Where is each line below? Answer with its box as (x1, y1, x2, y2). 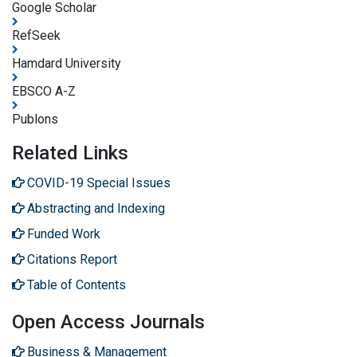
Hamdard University (12, 55, 121, 71)
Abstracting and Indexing (27, 200, 165, 216)
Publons (12, 111, 58, 127)
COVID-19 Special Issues (27, 175, 171, 190)
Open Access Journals (12, 310, 205, 333)
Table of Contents (27, 277, 126, 292)
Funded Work (27, 226, 100, 241)
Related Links (12, 141, 128, 164)
